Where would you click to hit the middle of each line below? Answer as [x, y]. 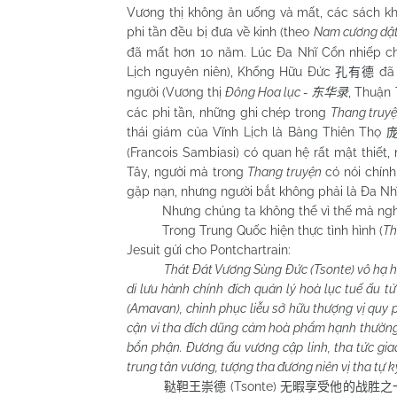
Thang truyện [284, 171]
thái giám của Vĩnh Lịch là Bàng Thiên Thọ [257, 132]
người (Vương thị [176, 92]
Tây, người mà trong [187, 171]
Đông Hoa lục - [269, 92]
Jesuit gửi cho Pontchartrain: [209, 249]
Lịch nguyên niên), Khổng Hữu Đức [231, 71]
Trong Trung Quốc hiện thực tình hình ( [255, 230]
